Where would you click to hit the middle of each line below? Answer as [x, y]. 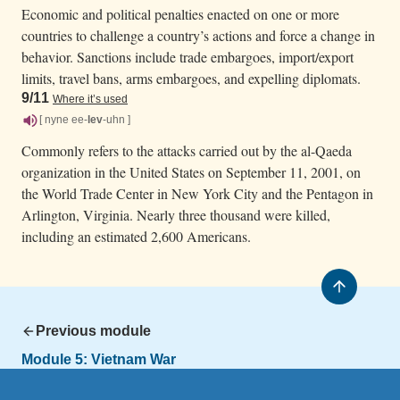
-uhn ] [117, 120]
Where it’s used [90, 99]
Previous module [93, 330]
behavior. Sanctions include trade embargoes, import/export [187, 56]
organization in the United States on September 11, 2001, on [191, 171]
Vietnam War [133, 359]
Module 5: [56, 359]
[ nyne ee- [63, 120]
